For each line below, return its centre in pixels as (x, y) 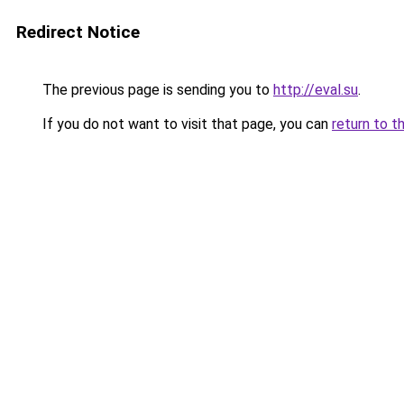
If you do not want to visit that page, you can (185, 124)
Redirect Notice (78, 32)
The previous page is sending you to (156, 90)
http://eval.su (316, 90)
